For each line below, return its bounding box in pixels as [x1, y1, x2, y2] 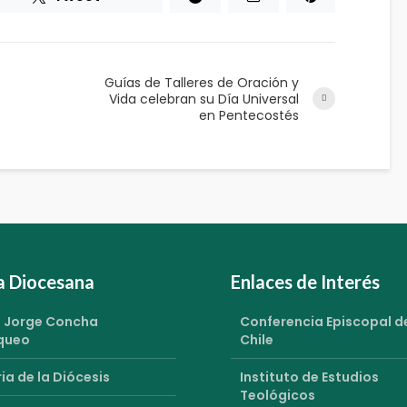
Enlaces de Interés [231, 270, 380, 293]
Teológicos [240, 385, 315, 404]
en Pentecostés [199, 105, 299, 124]
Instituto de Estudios [240, 367, 379, 386]
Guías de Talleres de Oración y [104, 73, 299, 92]
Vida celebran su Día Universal [109, 89, 299, 108]
